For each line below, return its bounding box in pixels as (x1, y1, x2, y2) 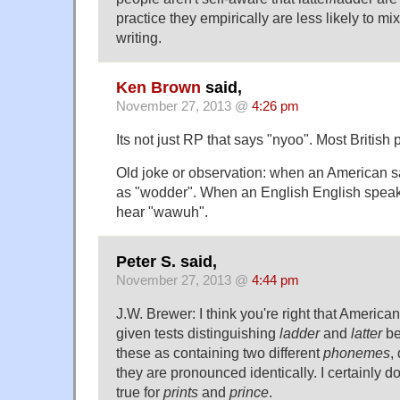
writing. (116, 29, 162, 46)
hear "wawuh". (116, 204, 208, 221)
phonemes (323, 345, 390, 362)
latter (351, 325, 382, 342)
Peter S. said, (116, 253, 217, 271)
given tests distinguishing (116, 325, 279, 342)
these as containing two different (116, 345, 323, 362)
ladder (279, 325, 320, 342)
